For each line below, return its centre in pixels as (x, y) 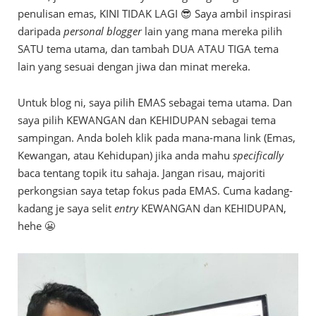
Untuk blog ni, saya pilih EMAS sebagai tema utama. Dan (155, 102)
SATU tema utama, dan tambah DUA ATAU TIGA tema (148, 49)
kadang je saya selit (66, 208)
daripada (41, 31)
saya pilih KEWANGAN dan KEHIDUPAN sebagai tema (147, 120)
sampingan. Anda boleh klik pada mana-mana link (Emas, (157, 138)
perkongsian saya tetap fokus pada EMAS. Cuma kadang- (155, 190)
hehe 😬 (36, 226)
